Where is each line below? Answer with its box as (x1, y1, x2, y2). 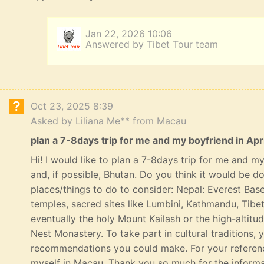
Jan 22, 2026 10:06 (85, 28, 172, 40)
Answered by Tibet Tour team (85, 38, 218, 51)
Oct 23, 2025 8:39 (31, 100, 113, 113)
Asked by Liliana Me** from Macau (31, 115, 186, 127)
